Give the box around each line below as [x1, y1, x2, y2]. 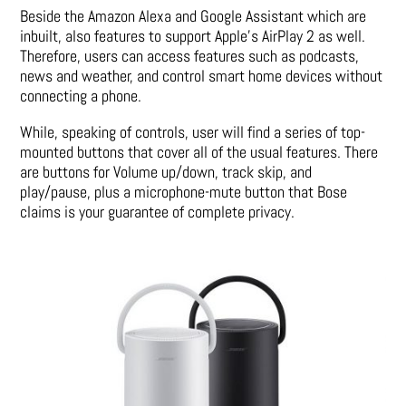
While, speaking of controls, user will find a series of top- [20, 121, 366, 142]
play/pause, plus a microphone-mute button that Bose [20, 180, 348, 202]
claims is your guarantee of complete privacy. [20, 200, 295, 222]
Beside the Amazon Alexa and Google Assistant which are [20, 5, 367, 26]
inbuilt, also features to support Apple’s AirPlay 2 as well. [20, 24, 366, 46]
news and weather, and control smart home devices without [20, 64, 383, 86]
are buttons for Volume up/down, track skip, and [20, 160, 313, 182]
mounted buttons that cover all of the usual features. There [20, 140, 379, 162]
